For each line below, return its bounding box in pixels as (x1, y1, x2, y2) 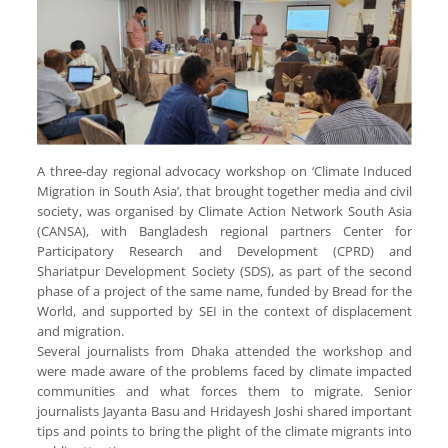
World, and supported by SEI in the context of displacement (37, 301, 413, 320)
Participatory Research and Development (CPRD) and (37, 241, 413, 260)
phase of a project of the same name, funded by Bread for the (37, 281, 413, 300)
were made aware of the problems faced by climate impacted (37, 361, 413, 380)
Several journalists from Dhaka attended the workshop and (37, 341, 413, 360)
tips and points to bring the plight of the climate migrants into (37, 421, 413, 440)
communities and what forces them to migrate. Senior (37, 381, 413, 400)
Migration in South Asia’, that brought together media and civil (37, 181, 413, 200)
